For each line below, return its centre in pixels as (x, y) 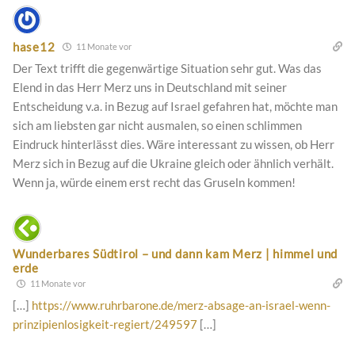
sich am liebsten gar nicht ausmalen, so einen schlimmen (157, 126)
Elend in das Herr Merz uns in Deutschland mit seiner (150, 88)
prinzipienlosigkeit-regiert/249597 (105, 324)
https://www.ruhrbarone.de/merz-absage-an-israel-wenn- (181, 305)
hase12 (34, 46)
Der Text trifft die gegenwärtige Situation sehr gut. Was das (167, 69)
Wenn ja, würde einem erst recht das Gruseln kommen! (154, 183)
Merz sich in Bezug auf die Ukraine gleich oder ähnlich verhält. (173, 164)
